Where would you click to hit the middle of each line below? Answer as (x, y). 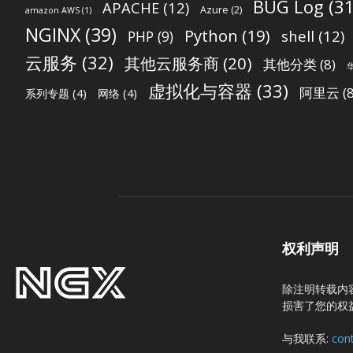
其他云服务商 (172, 63)
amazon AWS (52, 11)
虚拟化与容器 (200, 91)
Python (211, 36)
